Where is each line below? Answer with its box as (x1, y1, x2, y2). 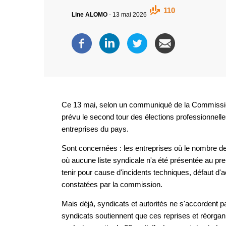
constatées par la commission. (62, 180, 162, 189)
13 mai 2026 (112, 11, 148, 18)
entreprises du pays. (62, 124, 129, 133)
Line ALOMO (72, 11, 109, 18)
